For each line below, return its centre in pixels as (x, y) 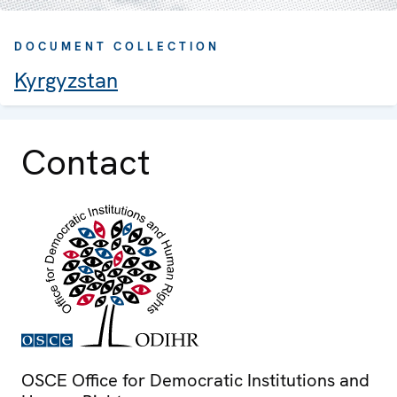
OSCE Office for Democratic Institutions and (195, 381)
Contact (86, 163)
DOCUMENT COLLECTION (117, 47)
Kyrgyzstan (66, 81)
